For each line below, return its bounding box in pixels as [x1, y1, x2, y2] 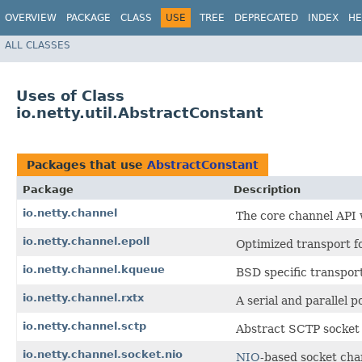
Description [234, 183, 301, 196]
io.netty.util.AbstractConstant [16, 104, 263, 122]
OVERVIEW [5, 12, 57, 23]
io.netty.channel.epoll [23, 235, 149, 248]
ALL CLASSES [5, 39, 70, 51]
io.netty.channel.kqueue [23, 263, 165, 276]
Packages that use [27, 158, 147, 172]
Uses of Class [16, 87, 124, 105]
